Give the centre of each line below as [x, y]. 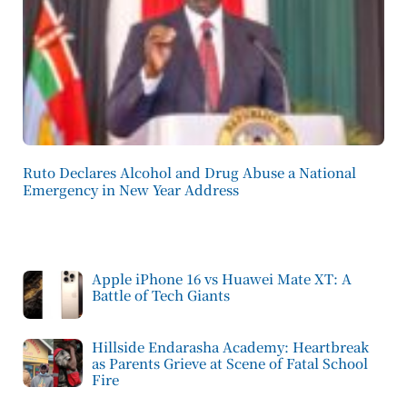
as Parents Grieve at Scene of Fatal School [230, 362]
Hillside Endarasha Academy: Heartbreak [230, 346]
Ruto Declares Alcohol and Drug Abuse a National [189, 172]
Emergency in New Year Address [131, 189]
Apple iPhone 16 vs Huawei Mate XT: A [222, 278]
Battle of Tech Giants [161, 295]
